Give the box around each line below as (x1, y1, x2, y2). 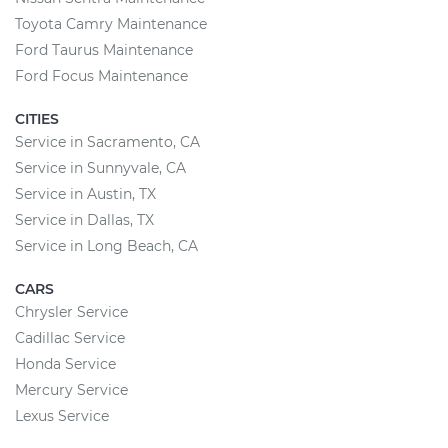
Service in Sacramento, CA (15, 133, 200, 151)
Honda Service (15, 355, 116, 373)
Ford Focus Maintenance (15, 67, 188, 85)
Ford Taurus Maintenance (15, 41, 193, 59)
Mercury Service (15, 381, 128, 399)
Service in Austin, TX (15, 185, 156, 203)
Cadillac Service (15, 329, 125, 347)
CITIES (15, 110, 59, 128)
